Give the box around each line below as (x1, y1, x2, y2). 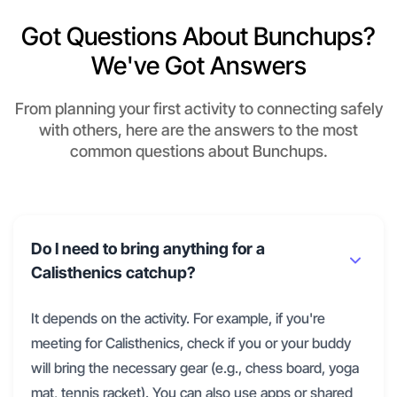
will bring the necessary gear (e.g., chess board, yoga (31, 359, 359, 378)
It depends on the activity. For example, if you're (31, 309, 325, 328)
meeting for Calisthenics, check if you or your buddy (31, 334, 351, 353)
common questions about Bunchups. (69, 142, 328, 161)
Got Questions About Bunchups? (21, 21, 376, 52)
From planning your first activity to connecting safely (14, 99, 383, 119)
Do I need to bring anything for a (31, 239, 265, 259)
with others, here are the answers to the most (39, 121, 358, 140)
